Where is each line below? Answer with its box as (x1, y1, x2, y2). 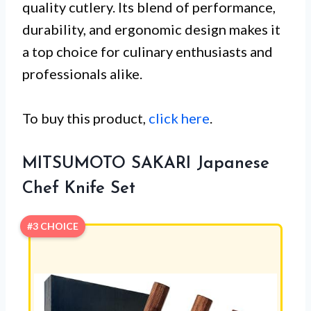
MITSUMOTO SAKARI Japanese (22, 155, 269, 172)
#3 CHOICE (27, 219, 78, 232)
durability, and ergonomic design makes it (22, 20, 280, 37)
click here (149, 109, 210, 126)
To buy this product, (22, 109, 149, 126)
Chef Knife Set (22, 180, 135, 197)
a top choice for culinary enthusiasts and (22, 42, 273, 60)
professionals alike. (22, 65, 142, 82)
